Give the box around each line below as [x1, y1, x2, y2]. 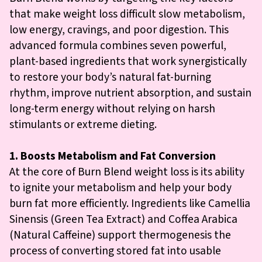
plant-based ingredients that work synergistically [9, 53, 247, 70]
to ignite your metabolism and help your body [9, 179, 232, 196]
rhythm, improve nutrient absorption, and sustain [9, 84, 251, 101]
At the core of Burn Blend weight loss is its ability [9, 163, 244, 180]
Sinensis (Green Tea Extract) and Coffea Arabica [9, 211, 237, 227]
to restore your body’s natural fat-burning [9, 68, 211, 85]
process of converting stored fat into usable [9, 242, 221, 259]
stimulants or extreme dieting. [9, 116, 157, 133]
